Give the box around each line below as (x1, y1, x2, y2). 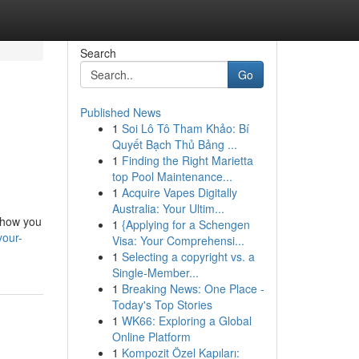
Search (79, 45, 116, 61)
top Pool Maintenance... (111, 168, 232, 184)
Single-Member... (111, 264, 199, 280)
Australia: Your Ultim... (111, 200, 224, 216)
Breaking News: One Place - (121, 280, 264, 296)
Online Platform (111, 329, 191, 345)
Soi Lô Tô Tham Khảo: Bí (121, 120, 249, 136)
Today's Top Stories (111, 296, 212, 313)
